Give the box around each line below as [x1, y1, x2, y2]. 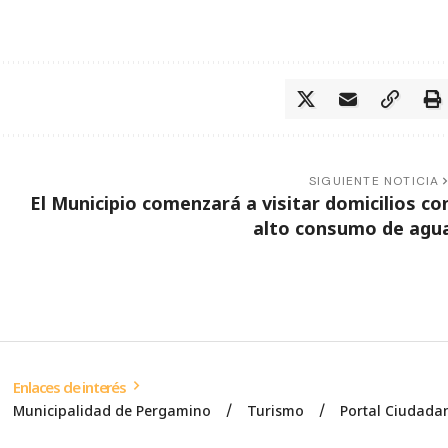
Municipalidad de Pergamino [13, 400, 212, 420]
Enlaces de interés [13, 376, 129, 397]
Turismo [247, 400, 305, 420]
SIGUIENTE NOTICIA [309, 172, 440, 189]
